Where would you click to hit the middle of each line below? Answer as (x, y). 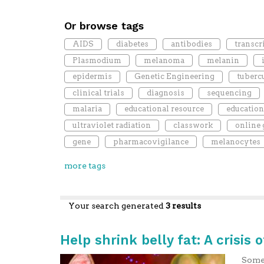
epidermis (92, 77)
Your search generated (117, 205)
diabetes (132, 44)
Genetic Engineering (174, 77)
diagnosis (165, 93)
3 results (183, 205)
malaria (87, 109)
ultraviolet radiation (111, 125)
